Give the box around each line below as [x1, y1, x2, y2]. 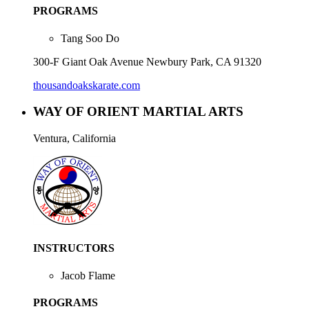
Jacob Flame [61, 269, 115, 281]
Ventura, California [33, 132, 116, 144]
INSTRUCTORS [33, 242, 114, 255]
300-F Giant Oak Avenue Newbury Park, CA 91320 [33, 55, 261, 68]
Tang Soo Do [61, 32, 119, 44]
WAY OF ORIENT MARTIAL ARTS [33, 104, 243, 119]
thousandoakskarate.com [33, 79, 140, 91]
